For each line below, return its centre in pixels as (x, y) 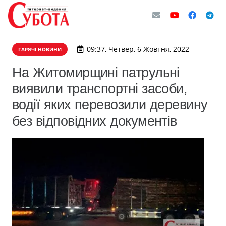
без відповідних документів (95, 121)
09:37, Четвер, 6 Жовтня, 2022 (138, 49)
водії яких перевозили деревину (110, 105)
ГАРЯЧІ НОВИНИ (40, 49)
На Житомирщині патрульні (96, 72)
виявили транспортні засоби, (100, 89)
